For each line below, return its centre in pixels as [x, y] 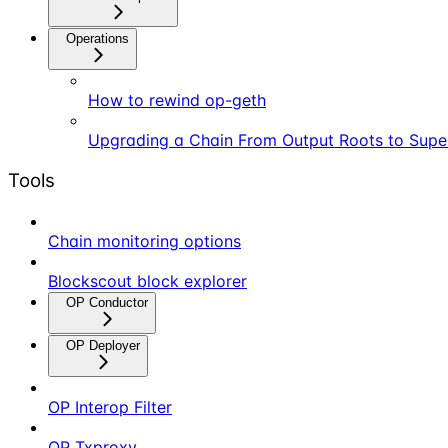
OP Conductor [107, 302]
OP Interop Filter [110, 406]
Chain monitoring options [144, 240]
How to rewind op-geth [177, 100]
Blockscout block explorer [147, 280]
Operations [97, 39]
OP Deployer [103, 345]
